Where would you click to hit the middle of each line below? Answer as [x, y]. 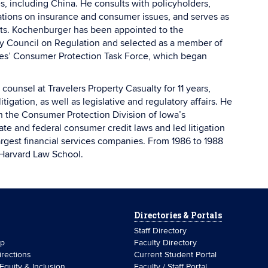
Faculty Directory [165, 243]
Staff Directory [160, 231]
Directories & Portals [178, 215]
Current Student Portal [175, 255]
